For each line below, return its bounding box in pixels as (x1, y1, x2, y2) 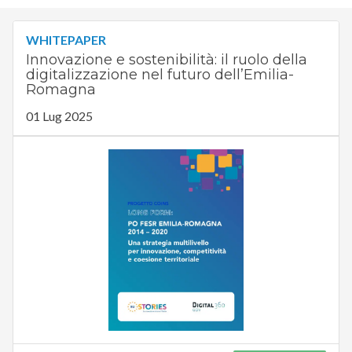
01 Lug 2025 (25, 108, 93, 124)
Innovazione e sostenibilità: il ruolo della (25, 51, 307, 69)
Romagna (25, 81, 96, 99)
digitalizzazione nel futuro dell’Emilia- (25, 66, 294, 84)
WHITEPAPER (25, 32, 106, 48)
